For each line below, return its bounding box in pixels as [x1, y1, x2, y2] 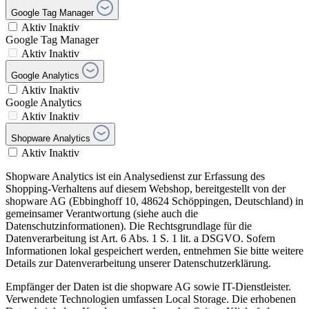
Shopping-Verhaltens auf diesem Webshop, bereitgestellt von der [6, 183, 286, 195]
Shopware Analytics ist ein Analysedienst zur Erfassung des [6, 170, 265, 183]
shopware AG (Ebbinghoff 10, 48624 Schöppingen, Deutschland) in [6, 195, 303, 208]
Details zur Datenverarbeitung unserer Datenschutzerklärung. [6, 257, 271, 270]
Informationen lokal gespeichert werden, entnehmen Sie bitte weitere [6, 245, 303, 257]
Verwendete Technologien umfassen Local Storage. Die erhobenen [6, 293, 296, 306]
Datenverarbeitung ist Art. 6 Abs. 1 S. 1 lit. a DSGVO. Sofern [6, 232, 275, 245]
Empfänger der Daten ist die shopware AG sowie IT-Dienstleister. [6, 281, 291, 293]
